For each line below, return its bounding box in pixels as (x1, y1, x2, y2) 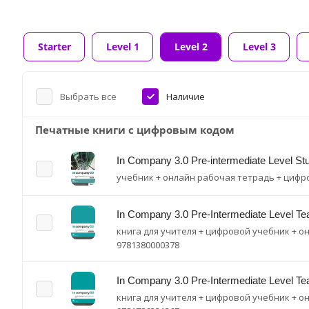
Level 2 (175, 40, 208, 53)
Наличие (166, 90, 205, 103)
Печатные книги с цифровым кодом (35, 123, 235, 137)
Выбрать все (60, 90, 117, 103)
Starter (38, 40, 71, 53)
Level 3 (243, 40, 276, 53)
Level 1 (106, 40, 139, 53)
